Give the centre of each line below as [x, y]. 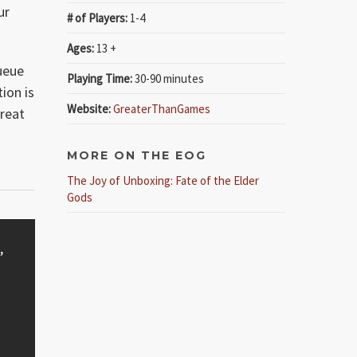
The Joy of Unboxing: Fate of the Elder [163, 180]
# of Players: [98, 18]
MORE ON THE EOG [137, 155]
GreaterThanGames [162, 108]
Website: [89, 108]
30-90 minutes [169, 78]
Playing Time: [100, 78]
